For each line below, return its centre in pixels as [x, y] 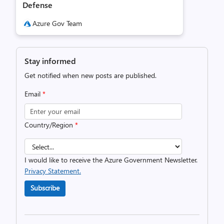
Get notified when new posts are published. [90, 75]
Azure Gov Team [57, 23]
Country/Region [50, 125]
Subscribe [45, 188]
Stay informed [50, 61]
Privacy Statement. [53, 171]
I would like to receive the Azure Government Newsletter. [111, 160]
